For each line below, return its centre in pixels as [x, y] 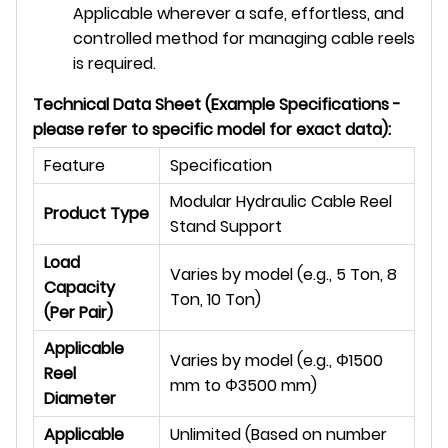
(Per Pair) [78, 312]
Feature [74, 165]
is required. [114, 63]
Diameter [80, 398]
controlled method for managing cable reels [244, 38]
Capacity [79, 287]
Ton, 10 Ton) [215, 299]
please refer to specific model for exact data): [212, 129]
